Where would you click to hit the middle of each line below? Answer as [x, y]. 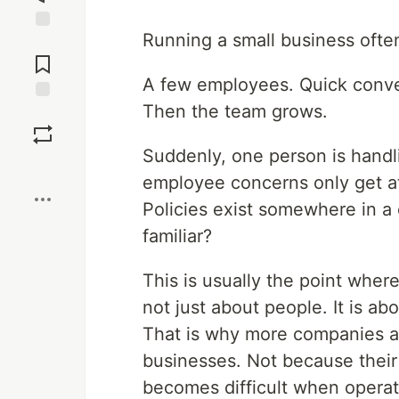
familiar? [177, 236]
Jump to [43, 42]
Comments [43, 57]
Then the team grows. [235, 111]
